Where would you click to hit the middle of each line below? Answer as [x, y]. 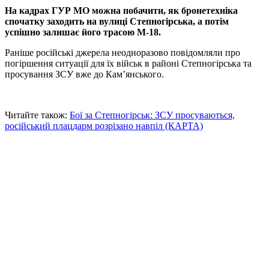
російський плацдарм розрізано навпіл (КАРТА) [104, 126]
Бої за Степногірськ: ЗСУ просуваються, [152, 115]
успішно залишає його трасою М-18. [83, 32]
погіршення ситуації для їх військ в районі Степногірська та [128, 64]
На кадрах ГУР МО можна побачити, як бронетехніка [121, 11]
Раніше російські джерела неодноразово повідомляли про [122, 53]
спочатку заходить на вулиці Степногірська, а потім [117, 22]
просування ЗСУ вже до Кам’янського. [84, 74]
